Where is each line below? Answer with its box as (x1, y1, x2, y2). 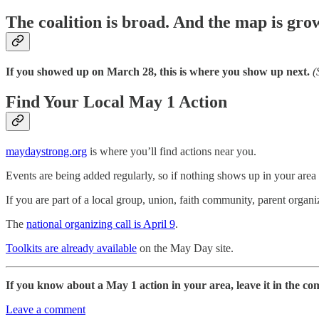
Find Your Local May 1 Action (6, 92, 227, 111)
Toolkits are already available (6, 241, 137, 254)
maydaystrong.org (6, 145, 87, 157)
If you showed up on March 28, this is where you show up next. (6, 65, 310, 78)
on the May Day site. (137, 241, 234, 254)
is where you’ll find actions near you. (87, 145, 256, 157)
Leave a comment (6, 303, 85, 315)
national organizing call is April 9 (26, 217, 175, 230)
